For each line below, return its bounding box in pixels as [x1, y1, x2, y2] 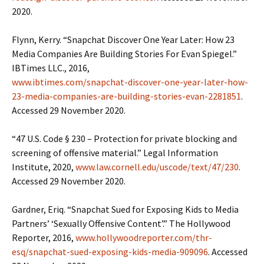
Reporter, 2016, [12, 232, 75, 243]
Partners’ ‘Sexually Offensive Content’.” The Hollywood [12, 217, 230, 229]
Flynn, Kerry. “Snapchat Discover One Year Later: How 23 [12, 34, 235, 45]
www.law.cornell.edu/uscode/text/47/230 [75, 161, 239, 173]
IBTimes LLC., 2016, [12, 62, 90, 74]
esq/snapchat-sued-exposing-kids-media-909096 [12, 246, 208, 258]
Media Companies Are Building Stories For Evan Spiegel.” [12, 48, 239, 60]
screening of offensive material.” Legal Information [12, 147, 218, 159]
